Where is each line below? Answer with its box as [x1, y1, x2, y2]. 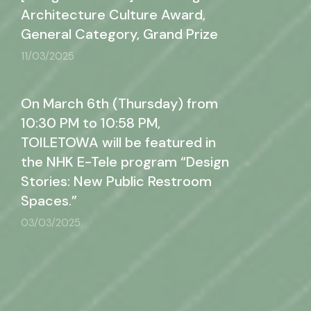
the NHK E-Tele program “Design [21, 153, 229, 171]
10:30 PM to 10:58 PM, [21, 114, 160, 132]
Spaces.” [21, 192, 77, 210]
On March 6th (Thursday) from [21, 94, 218, 112]
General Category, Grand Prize [21, 25, 218, 43]
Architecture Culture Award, [21, 6, 205, 24]
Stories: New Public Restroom [21, 172, 212, 190]
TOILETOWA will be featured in [21, 133, 216, 151]
